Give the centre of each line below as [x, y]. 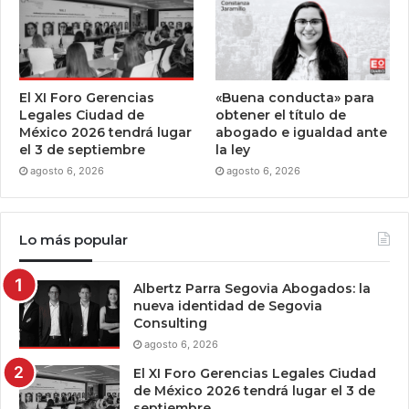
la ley [233, 150]
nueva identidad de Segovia [228, 306]
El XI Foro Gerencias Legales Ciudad [255, 374]
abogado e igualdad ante [302, 133]
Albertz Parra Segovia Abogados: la [252, 289]
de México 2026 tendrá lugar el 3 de [254, 391]
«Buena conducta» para [295, 98]
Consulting [170, 324]
